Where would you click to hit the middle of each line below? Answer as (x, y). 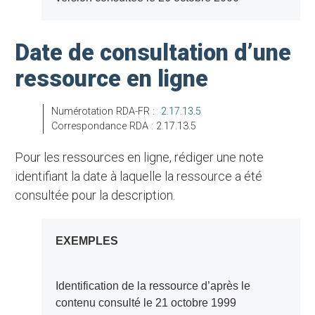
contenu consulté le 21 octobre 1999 (146, 303)
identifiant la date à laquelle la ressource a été (139, 176)
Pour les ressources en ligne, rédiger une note (19, 157)
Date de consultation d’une (153, 53)
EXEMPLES (90, 241)
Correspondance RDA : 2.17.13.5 (127, 127)
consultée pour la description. (95, 195)
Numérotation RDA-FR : (108, 112)
